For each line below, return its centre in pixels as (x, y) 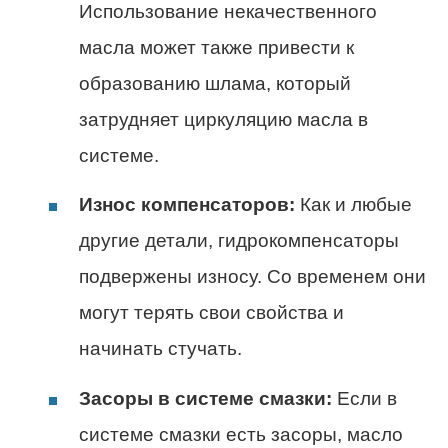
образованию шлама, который (215, 84)
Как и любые (353, 205)
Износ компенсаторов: (187, 205)
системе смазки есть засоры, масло (241, 434)
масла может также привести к (216, 48)
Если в (364, 398)
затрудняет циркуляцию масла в (223, 120)
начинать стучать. (160, 349)
